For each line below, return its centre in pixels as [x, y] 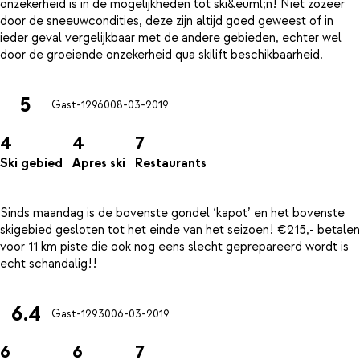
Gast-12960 [81, 106]
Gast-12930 [81, 315]
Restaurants [171, 164]
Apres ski [99, 164]
